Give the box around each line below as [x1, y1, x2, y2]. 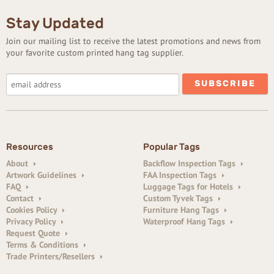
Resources [6, 141, 53, 152]
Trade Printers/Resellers [6, 250, 97, 262]
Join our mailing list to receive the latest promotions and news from [6, 35, 261, 46]
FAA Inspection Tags [143, 169, 219, 180]
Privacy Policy [6, 215, 58, 227]
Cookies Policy [6, 204, 59, 215]
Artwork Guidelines [6, 169, 79, 180]
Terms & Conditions [6, 239, 81, 250]
